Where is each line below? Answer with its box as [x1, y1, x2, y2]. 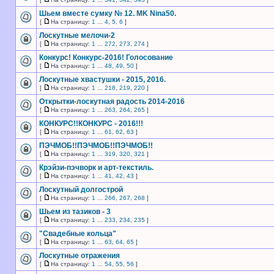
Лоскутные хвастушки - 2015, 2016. [39, 75, 166, 84]
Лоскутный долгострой [39, 185, 123, 194]
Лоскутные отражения [39, 251, 120, 260]
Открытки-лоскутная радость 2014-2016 [39, 97, 185, 106]
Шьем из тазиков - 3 [39, 207, 111, 216]
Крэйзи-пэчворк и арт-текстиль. [39, 163, 154, 172]
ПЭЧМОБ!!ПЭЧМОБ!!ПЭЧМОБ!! [39, 141, 153, 150]
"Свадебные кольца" [39, 229, 116, 238]
